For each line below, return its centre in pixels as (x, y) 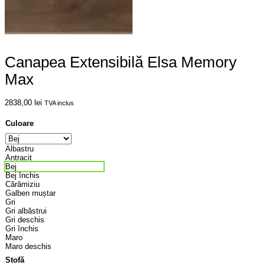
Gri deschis (25, 219)
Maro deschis (28, 246)
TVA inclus (59, 103)
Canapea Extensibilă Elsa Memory (121, 62)
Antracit (19, 157)
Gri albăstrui (26, 211)
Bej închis (22, 175)
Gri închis (22, 228)
